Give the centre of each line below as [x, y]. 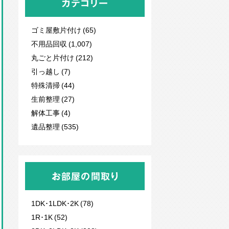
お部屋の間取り [85, 176]
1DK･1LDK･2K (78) [62, 203]
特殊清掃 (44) [53, 85]
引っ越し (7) [51, 71]
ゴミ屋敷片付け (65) [64, 30]
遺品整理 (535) [55, 126]
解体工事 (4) [51, 112]
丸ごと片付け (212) [62, 57]
